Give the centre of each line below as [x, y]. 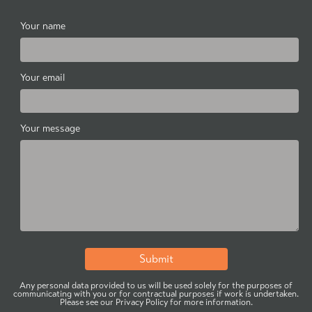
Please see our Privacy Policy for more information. [156, 303]
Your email [42, 77]
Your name [43, 26]
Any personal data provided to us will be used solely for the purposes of [156, 286]
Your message [50, 129]
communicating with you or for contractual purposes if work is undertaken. [156, 294]
